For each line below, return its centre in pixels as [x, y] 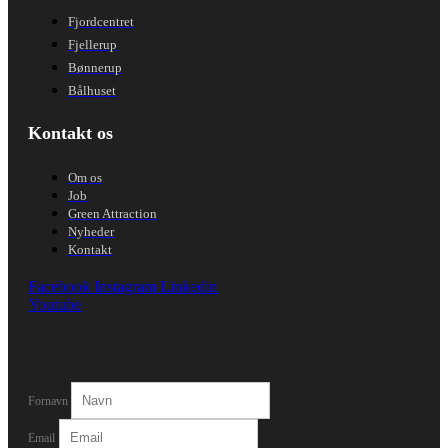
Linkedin [188, 286]
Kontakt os [70, 132]
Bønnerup [95, 67]
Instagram [125, 286]
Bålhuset [92, 90]
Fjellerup [92, 44]
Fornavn [49, 400]
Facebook [59, 286]
